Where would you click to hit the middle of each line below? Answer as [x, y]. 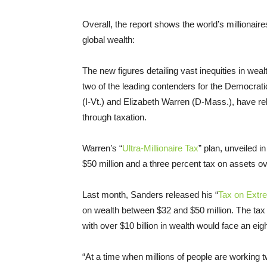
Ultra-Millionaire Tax [160, 148]
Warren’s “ [102, 148]
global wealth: [108, 39]
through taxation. [114, 117]
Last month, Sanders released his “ [150, 194]
